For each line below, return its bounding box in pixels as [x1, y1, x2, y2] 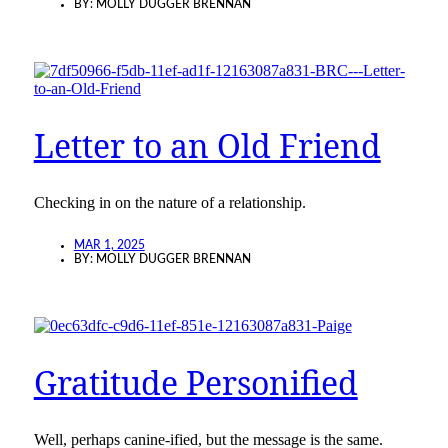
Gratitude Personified [33, 361, 358, 405]
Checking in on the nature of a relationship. [33, 193, 306, 211]
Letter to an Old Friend [33, 124, 381, 168]
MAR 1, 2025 [73, 238, 145, 251]
